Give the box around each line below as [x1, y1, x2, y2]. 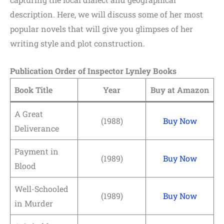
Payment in [14, 145, 58, 156]
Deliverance [14, 122, 59, 133]
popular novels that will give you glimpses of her [10, 23, 193, 34]
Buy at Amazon [150, 84, 209, 95]
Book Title [14, 84, 52, 95]
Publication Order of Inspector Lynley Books [10, 65, 176, 76]
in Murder [14, 197, 53, 208]
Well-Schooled [14, 183, 68, 194]
